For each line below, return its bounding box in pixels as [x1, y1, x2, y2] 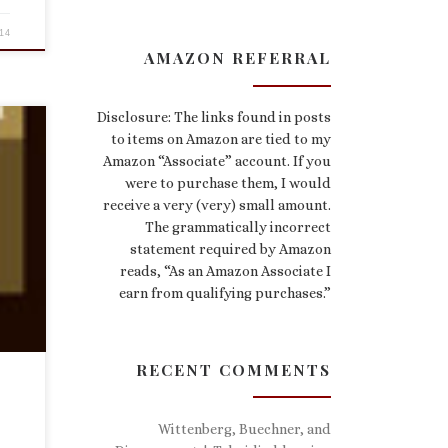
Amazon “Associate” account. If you [103, 153, 331, 170]
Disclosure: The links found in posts [97, 109, 331, 126]
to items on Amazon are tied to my [111, 131, 331, 148]
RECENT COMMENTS [136, 358, 331, 380]
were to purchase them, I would [125, 175, 331, 192]
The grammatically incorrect [145, 219, 331, 236]
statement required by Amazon [130, 241, 331, 258]
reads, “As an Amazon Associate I [120, 263, 331, 280]
